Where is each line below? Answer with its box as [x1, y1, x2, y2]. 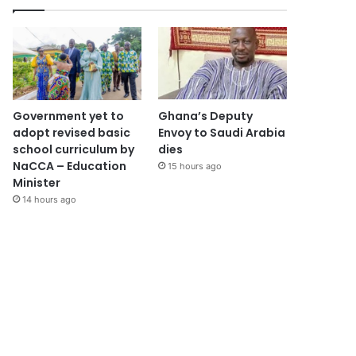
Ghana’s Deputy [157, 107, 253, 124]
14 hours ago [22, 193, 77, 205]
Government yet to [13, 107, 125, 124]
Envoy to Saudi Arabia [157, 124, 285, 141]
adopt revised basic [13, 124, 131, 141]
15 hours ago [167, 160, 222, 172]
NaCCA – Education [13, 157, 127, 174]
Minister [13, 174, 61, 191]
